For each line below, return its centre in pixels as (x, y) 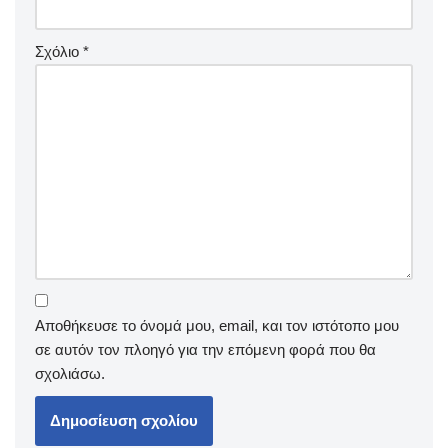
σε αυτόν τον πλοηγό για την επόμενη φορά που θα (205, 349)
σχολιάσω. (70, 373)
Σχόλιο (59, 51)
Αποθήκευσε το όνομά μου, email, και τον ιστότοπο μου (217, 325)
